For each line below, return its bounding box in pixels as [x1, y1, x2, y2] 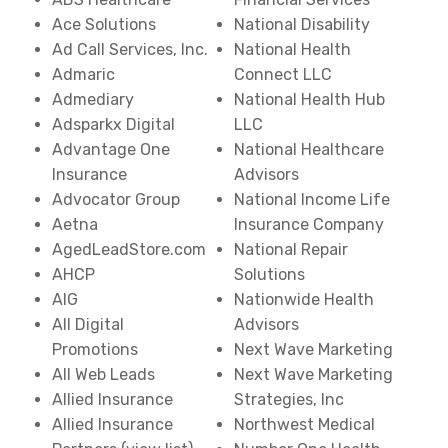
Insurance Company [234, 215, 384, 234]
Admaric [52, 65, 116, 84]
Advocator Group [52, 190, 181, 209]
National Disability [234, 15, 370, 34]
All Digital [52, 315, 125, 334]
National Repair [234, 240, 348, 259]
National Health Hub [234, 90, 385, 109]
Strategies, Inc [234, 390, 344, 409]
